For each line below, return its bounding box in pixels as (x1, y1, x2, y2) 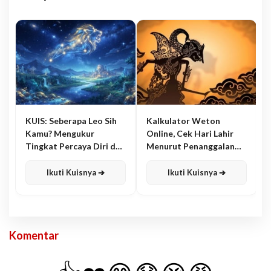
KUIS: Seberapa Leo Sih (25, 116, 117, 126)
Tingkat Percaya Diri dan (25, 141, 125, 152)
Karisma (25, 154, 59, 165)
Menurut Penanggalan (146, 141, 235, 152)
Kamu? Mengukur (25, 128, 94, 139)
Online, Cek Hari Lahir (146, 128, 233, 139)
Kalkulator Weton (146, 116, 220, 126)
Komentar (9, 229, 59, 243)
